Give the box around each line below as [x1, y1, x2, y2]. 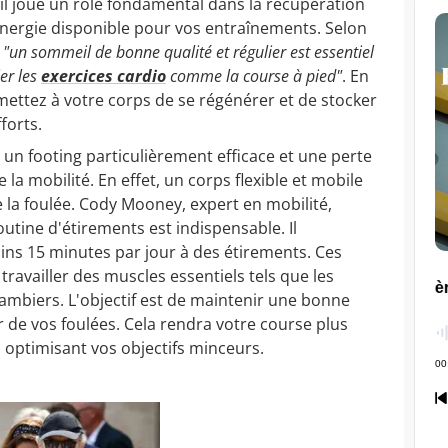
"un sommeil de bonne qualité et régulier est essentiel [3, 40, 374, 63]
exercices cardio [41, 64, 166, 87]
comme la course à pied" [166, 64, 342, 87]
